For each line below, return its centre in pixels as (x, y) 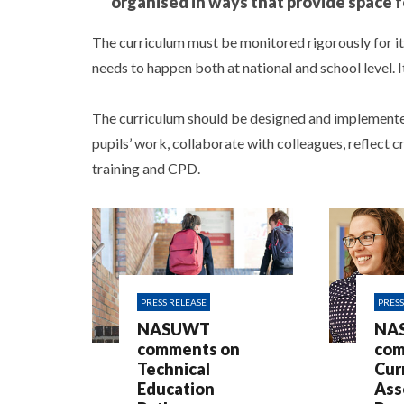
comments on (188, 349)
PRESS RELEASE (174, 302)
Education (176, 388)
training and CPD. (146, 168)
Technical (174, 368)
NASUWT (174, 329)
